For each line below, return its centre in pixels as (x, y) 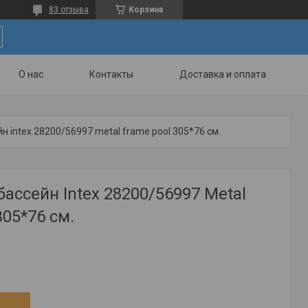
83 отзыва (69, 10)
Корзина (146, 10)
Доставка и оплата (223, 74)
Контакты (111, 74)
